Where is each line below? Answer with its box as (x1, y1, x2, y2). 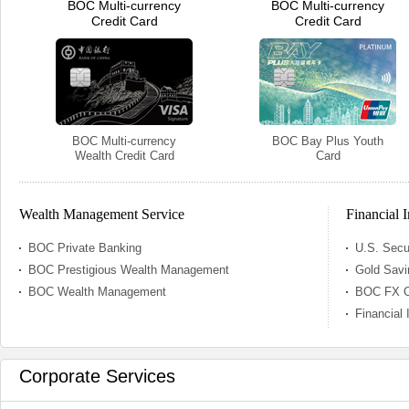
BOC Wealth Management (28, 285, 166, 299)
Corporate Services (19, 366, 175, 386)
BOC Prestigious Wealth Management (28, 263, 229, 277)
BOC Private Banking (28, 241, 142, 255)
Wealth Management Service (19, 206, 184, 222)
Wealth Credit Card (74, 149, 174, 163)
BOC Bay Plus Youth (272, 134, 383, 148)
